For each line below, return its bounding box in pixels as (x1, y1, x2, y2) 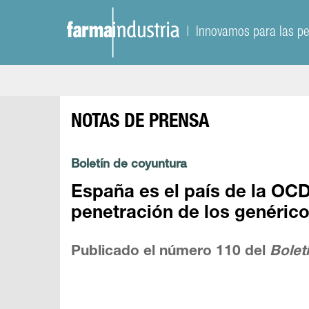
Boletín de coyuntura (71, 159, 188, 171)
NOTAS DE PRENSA (71, 113, 210, 132)
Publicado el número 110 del (71, 245, 270, 259)
